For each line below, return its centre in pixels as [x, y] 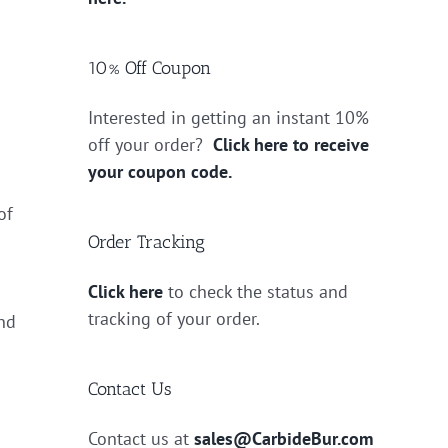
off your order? [150, 144]
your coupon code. [160, 171]
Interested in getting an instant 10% [228, 117]
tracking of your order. [174, 318]
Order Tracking [146, 241]
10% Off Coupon [149, 67]
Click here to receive [291, 144]
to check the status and [255, 291]
